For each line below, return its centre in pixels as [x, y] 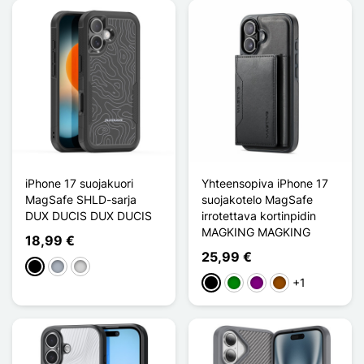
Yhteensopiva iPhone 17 [265, 183]
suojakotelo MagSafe [257, 199]
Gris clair [96, 267]
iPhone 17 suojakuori [79, 183]
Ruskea [292, 284]
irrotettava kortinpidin [259, 215]
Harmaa [71, 267]
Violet [264, 284]
